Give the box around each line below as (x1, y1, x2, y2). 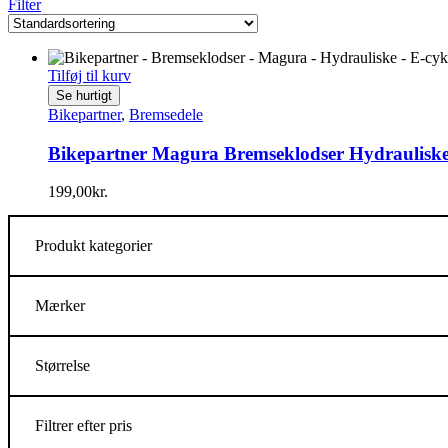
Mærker (35, 297, 85, 315)
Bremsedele (129, 106, 203, 123)
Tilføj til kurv (48, 67, 131, 84)
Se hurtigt (56, 88, 112, 103)
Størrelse (35, 357, 90, 375)
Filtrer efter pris (35, 417, 132, 435)
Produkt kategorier (35, 237, 152, 255)
